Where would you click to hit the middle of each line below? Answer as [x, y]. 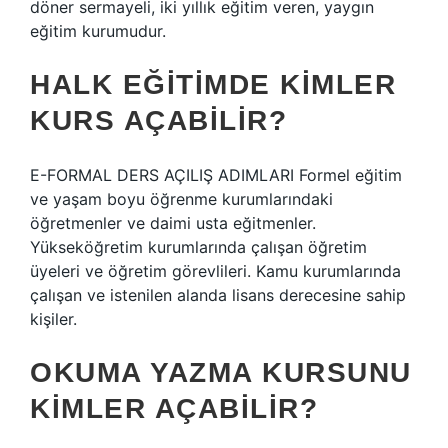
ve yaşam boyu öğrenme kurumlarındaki [181, 199]
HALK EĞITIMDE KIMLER [213, 84]
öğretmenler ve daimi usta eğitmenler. [173, 223]
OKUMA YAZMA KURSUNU [221, 372]
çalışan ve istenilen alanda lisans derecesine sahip [218, 295]
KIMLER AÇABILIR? [174, 408]
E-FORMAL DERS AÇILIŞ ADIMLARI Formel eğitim [216, 175]
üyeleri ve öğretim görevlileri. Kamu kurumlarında [215, 271]
